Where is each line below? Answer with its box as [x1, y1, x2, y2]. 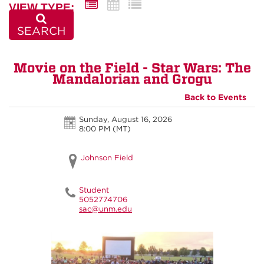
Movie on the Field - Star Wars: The [13, 59, 251, 75]
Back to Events [184, 92, 246, 102]
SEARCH [17, 24, 65, 38]
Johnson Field [81, 153, 134, 163]
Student [79, 186, 110, 195]
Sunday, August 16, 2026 [79, 115, 173, 124]
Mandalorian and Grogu [52, 70, 212, 87]
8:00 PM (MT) [79, 124, 131, 134]
